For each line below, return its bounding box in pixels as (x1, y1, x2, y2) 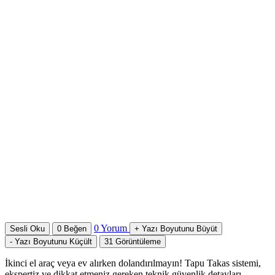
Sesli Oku (10, 223, 45, 233)
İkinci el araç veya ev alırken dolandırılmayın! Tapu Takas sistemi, (5, 257, 261, 268)
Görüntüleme (115, 236, 161, 246)
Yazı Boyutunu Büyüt (142, 223, 217, 233)
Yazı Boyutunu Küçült (15, 236, 92, 246)
